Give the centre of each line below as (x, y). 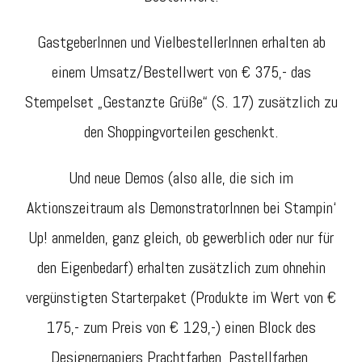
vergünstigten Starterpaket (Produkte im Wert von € (181, 298)
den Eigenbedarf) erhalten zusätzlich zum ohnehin (181, 268)
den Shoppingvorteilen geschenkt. (181, 132)
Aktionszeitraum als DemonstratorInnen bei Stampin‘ (181, 208)
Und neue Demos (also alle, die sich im (181, 178)
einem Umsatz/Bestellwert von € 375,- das (181, 72)
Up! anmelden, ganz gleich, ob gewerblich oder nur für (181, 238)
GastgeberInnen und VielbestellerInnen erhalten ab (181, 42)
